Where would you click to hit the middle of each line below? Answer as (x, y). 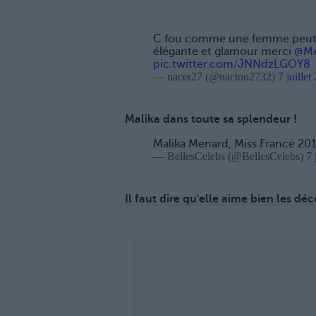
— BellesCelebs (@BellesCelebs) (230, 157)
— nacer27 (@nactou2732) (215, 77)
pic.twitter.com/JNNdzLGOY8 (232, 65)
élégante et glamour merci (224, 52)
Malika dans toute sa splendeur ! (211, 120)
